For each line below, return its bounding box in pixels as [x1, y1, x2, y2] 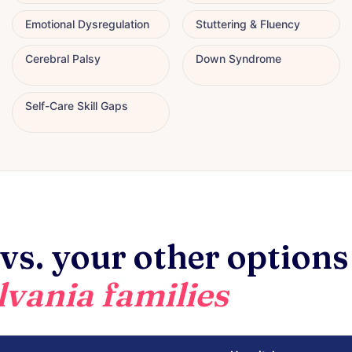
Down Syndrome [196, 51, 281, 65]
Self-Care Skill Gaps [25, 98, 128, 112]
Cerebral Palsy [25, 51, 101, 65]
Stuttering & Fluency [196, 16, 300, 31]
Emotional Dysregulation [25, 16, 149, 31]
